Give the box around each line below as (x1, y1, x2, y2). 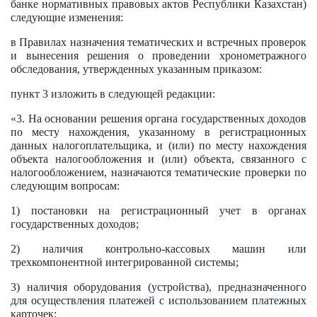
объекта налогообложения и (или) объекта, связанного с (11, 153, 306, 165)
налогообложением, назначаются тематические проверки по (11, 166, 306, 178)
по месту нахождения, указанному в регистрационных (11, 126, 306, 138)
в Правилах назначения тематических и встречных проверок (11, 36, 306, 48)
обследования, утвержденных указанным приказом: (11, 63, 262, 75)
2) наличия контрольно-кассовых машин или (11, 243, 306, 255)
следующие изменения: (11, 11, 123, 23)
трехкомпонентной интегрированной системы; (11, 256, 238, 268)
